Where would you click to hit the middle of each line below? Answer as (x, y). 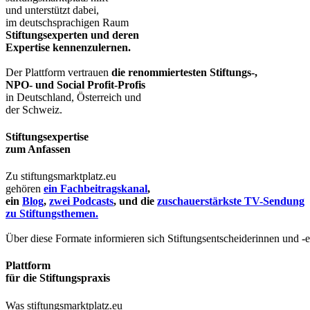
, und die (135, 201)
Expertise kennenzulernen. (68, 47)
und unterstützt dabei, (52, 10)
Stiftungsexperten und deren (72, 35)
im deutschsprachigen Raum (67, 22)
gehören (25, 189)
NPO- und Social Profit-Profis (75, 84)
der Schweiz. (34, 109)
